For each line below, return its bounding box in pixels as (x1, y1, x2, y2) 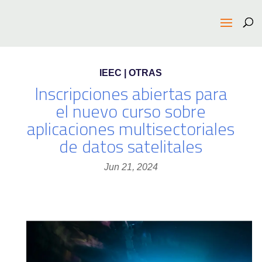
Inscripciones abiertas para (34, 77, 227, 110)
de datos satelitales (59, 130, 203, 163)
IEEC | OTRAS (99, 68, 163, 78)
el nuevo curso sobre (56, 95, 206, 127)
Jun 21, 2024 (104, 162, 158, 172)
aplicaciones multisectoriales (27, 112, 235, 145)
